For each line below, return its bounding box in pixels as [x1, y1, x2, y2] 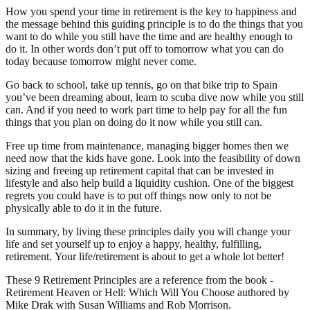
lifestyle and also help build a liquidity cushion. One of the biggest [6, 176, 293, 189]
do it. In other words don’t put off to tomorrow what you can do [6, 42, 284, 55]
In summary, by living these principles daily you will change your [6, 225, 291, 237]
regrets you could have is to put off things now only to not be [6, 189, 271, 201]
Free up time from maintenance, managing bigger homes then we [6, 139, 289, 152]
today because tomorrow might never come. [6, 55, 197, 67]
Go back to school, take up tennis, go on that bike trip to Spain [6, 78, 277, 91]
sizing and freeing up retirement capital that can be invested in [6, 164, 274, 176]
